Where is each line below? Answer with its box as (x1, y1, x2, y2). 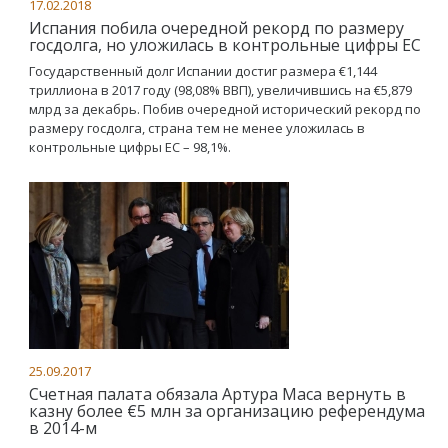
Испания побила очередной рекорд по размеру (29, 17, 404, 39)
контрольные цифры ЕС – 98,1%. (29, 138, 231, 156)
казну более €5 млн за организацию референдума (29, 400, 425, 422)
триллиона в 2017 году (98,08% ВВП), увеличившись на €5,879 (29, 81, 412, 99)
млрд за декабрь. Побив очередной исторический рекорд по (29, 100, 421, 118)
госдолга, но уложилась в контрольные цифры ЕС (29, 34, 421, 56)
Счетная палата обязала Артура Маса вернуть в (29, 383, 406, 405)
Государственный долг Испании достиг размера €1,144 (29, 62, 377, 80)
